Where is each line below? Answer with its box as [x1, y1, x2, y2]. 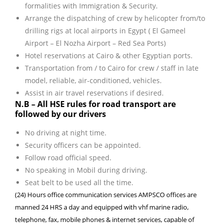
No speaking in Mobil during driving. [25, 165, 147, 175]
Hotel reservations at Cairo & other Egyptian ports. [25, 50, 193, 60]
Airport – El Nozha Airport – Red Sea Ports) [25, 38, 166, 48]
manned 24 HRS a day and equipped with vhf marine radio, [15, 202, 189, 212]
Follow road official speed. [25, 152, 111, 162]
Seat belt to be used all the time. [25, 177, 133, 187]
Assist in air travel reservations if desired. [25, 88, 164, 98]
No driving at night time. [25, 127, 107, 137]
